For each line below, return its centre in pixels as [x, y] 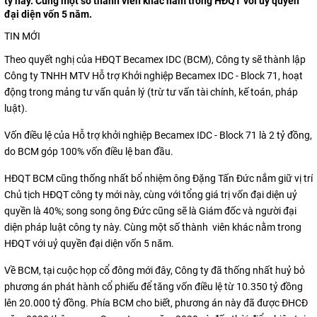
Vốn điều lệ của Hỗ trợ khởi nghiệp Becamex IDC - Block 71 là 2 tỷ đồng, [158, 135]
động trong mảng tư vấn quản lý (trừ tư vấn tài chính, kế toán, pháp [151, 92]
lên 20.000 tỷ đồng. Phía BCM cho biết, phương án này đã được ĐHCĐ [156, 303]
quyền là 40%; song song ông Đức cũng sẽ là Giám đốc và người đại [150, 211]
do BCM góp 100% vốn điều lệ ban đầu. [89, 151]
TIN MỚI [22, 36]
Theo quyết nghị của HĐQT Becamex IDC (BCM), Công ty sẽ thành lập [155, 59]
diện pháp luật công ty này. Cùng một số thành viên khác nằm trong [153, 227]
